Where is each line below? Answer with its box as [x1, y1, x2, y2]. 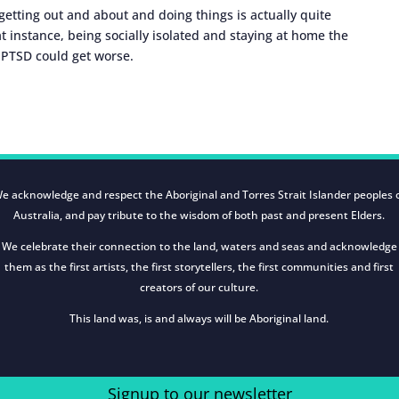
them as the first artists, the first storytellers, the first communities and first [4, 259, 395, 275]
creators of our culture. [140, 280, 259, 296]
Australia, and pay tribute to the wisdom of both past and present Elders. [13, 208, 386, 224]
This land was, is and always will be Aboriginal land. [69, 311, 330, 327]
